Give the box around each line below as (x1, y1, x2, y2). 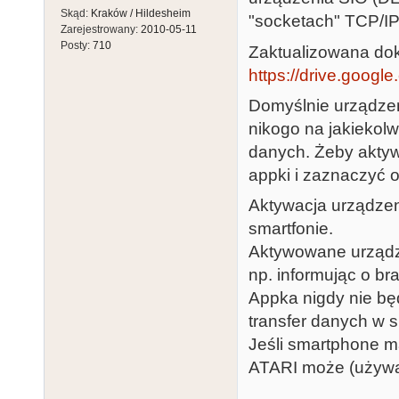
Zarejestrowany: (61, 22, 141, 36)
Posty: (61, 38, 93, 52)
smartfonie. (248, 219, 333, 239)
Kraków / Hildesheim (91, 6, 191, 20)
